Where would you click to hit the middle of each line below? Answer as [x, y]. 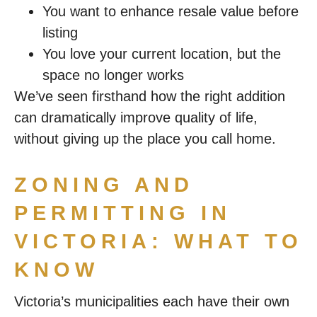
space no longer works [113, 75]
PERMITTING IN [123, 213]
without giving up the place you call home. [145, 139]
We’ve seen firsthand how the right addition [150, 96]
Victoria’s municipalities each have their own [152, 301]
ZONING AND [104, 185]
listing [60, 33]
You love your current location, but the [162, 54]
